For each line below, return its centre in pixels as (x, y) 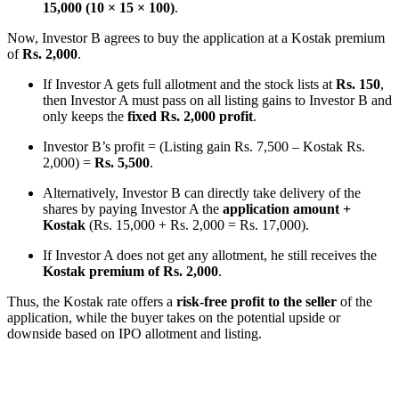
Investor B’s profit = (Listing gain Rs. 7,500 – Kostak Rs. (204, 146)
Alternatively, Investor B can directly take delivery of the (202, 192)
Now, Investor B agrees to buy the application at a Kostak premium (196, 37)
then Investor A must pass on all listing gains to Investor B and (217, 100)
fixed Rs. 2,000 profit (190, 116)
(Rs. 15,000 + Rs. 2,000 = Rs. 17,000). (197, 224)
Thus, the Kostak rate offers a (92, 301)
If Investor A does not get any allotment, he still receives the (210, 255)
